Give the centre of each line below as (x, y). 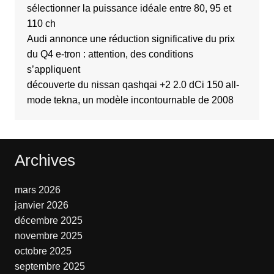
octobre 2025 (43, 251)
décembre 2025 (48, 220)
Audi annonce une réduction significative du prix (131, 39)
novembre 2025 (48, 235)
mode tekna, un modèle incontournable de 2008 (130, 100)
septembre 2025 (50, 266)
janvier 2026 (41, 205)
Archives (45, 160)
